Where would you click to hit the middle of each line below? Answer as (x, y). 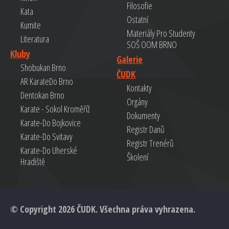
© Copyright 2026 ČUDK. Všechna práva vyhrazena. (103, 209)
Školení (138, 157)
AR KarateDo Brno (47, 81)
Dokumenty (143, 116)
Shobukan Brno (43, 67)
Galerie (130, 59)
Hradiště (33, 162)
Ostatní (138, 19)
